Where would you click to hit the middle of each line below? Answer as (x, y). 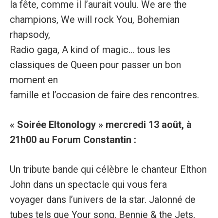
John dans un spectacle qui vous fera (88, 184)
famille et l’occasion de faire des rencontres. (104, 95)
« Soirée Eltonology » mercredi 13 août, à (100, 125)
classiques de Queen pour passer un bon (95, 65)
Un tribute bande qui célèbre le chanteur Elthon (108, 169)
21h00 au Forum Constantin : (73, 140)
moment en (34, 80)
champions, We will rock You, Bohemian (94, 20)
